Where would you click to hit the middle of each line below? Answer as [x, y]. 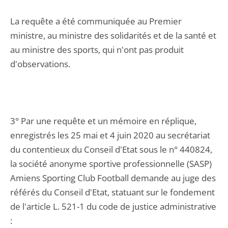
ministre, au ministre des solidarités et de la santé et [113, 35]
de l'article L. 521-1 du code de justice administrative [113, 206]
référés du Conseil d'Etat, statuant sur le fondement [112, 192]
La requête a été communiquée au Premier [96, 21]
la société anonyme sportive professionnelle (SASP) [111, 164]
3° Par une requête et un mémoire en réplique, [103, 121]
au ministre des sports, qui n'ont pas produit [97, 50]
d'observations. [40, 64]
